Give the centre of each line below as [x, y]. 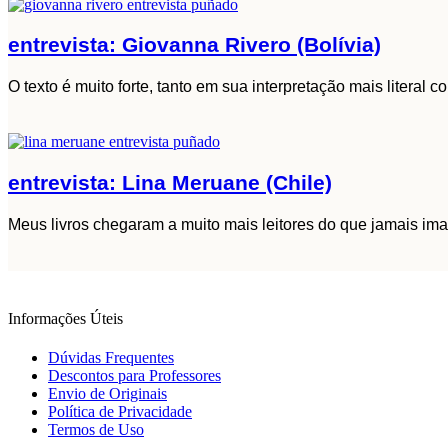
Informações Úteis [65, 319]
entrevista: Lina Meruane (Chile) [170, 183]
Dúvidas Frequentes [111, 358]
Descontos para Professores [134, 376]
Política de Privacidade [120, 412]
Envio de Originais [107, 394]
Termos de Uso [96, 430]
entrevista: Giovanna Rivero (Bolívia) [194, 45]
